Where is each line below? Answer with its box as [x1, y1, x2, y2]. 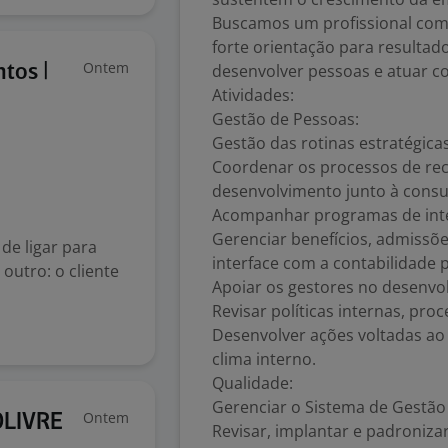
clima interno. [212, 348, 316, 370]
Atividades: [212, 84, 294, 106]
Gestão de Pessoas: [212, 108, 359, 130]
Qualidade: [212, 372, 293, 394]
